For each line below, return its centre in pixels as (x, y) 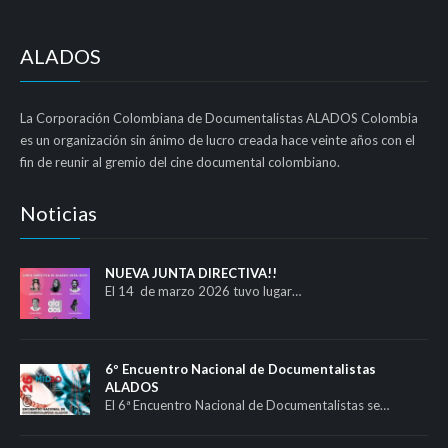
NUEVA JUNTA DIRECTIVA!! (191, 272)
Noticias (58, 212)
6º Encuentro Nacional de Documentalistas (240, 368)
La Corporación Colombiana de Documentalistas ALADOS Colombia (219, 117)
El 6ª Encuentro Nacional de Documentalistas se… (247, 404)
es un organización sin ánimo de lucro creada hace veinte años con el (217, 139)
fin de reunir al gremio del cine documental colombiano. (180, 161)
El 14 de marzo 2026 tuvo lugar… (203, 290)
